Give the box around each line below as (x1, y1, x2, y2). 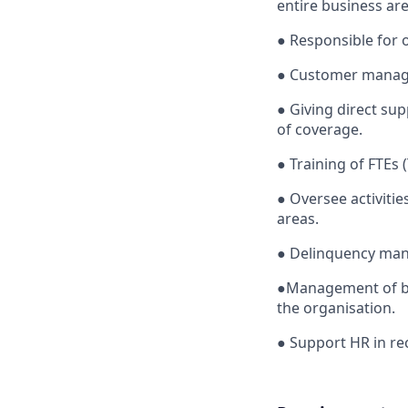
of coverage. (277, 118, 362, 139)
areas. (277, 208, 319, 229)
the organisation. (277, 297, 395, 318)
